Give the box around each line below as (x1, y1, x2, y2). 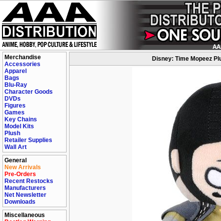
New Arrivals (4, 164, 41, 171)
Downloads (4, 198, 36, 205)
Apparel (4, 68, 27, 74)
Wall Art (4, 144, 27, 150)
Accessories (4, 61, 40, 68)
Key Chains (4, 116, 37, 123)
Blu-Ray (4, 81, 27, 88)
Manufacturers (4, 184, 46, 191)
